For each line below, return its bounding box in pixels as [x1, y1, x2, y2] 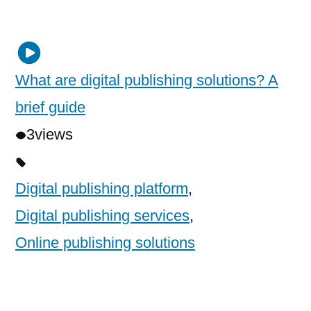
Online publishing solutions [15, 233, 195, 251]
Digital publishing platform [15, 179, 188, 197]
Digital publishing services [15, 206, 190, 224]
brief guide [15, 98, 85, 116]
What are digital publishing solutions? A [15, 71, 278, 89]
